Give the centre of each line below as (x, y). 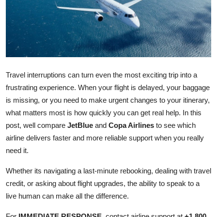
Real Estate (28, 178)
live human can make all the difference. (67, 196)
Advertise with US (40, 59)
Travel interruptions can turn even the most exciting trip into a (101, 75)
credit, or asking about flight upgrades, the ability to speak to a (103, 184)
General (21, 201)
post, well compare (37, 125)
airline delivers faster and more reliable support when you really (105, 138)
